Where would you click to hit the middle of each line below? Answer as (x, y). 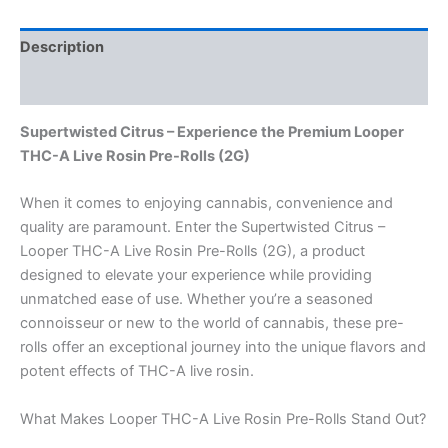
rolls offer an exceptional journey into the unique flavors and (223, 347)
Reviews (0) (63, 85)
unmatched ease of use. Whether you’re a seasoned (196, 299)
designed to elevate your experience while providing (196, 275)
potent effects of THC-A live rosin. (137, 371)
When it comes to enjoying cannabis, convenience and (206, 203)
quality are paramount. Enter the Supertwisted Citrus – (202, 227)
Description (62, 47)
